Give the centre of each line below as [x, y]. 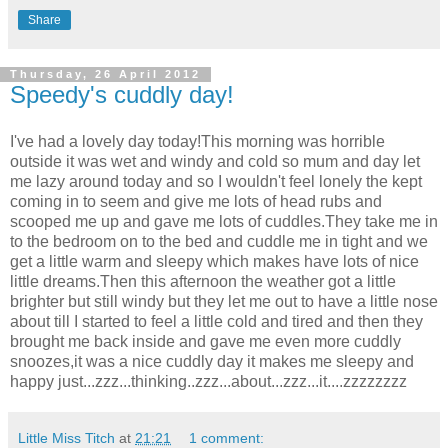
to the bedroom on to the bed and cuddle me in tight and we [219, 242]
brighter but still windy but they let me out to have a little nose [224, 302]
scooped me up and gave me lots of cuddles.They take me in [224, 222]
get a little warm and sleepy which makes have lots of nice [214, 262]
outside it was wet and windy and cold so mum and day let [215, 162]
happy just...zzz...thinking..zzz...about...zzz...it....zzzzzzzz [208, 382]
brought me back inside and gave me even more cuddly [205, 342]
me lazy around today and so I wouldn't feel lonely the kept [216, 182]
